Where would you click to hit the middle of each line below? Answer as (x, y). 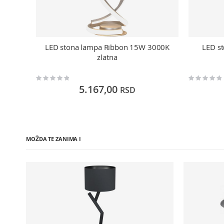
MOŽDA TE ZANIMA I (54, 139)
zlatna (107, 57)
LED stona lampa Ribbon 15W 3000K (107, 47)
